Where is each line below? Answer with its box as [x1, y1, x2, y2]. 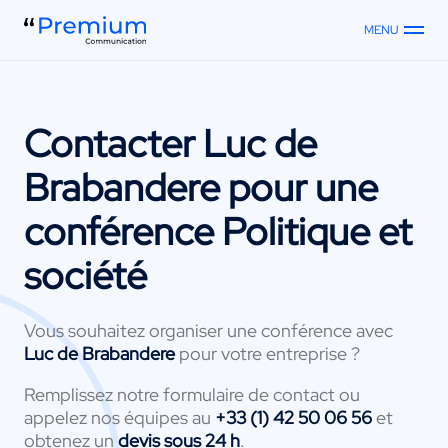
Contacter [24, 118, 203, 169]
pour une [220, 162, 378, 213]
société [24, 250, 147, 301]
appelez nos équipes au [24, 405, 215, 429]
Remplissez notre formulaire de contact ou [24, 382, 360, 406]
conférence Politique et [24, 206, 412, 257]
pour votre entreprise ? [179, 341, 360, 365]
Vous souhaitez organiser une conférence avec [24, 318, 393, 342]
